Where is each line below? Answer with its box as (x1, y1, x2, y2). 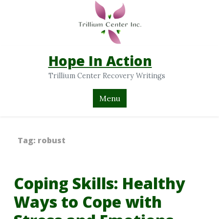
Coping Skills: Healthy (14, 172, 185, 194)
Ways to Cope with (14, 191, 162, 212)
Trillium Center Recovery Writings (48, 71, 165, 81)
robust (38, 134, 66, 146)
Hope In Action (48, 51, 152, 70)
